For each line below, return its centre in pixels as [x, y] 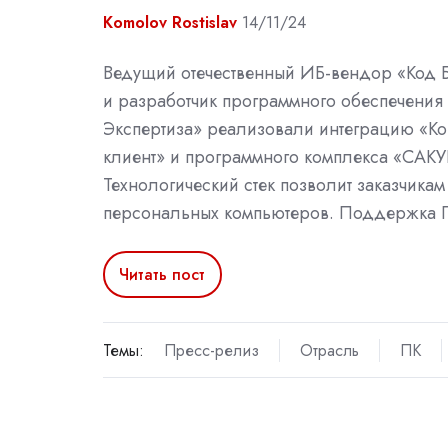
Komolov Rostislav [170, 23]
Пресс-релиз [211, 350]
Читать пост [162, 274]
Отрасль [329, 350]
